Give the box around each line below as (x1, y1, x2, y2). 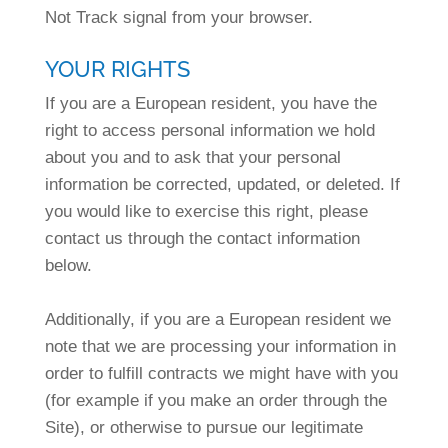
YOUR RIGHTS (44, 56, 190, 82)
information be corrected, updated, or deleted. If (44, 175, 400, 194)
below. (44, 256, 92, 275)
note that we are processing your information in (44, 337, 396, 356)
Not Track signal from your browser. (44, 8, 313, 27)
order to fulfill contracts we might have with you (44, 364, 398, 383)
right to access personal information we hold (44, 121, 375, 140)
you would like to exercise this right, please (44, 202, 368, 221)
